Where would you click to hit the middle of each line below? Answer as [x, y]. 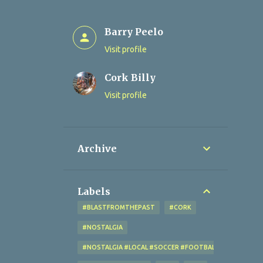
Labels [94, 191]
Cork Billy [130, 77]
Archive [97, 149]
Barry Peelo [134, 32]
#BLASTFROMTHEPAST [119, 207]
